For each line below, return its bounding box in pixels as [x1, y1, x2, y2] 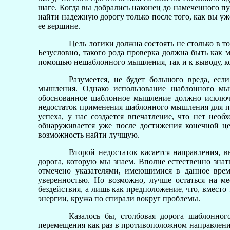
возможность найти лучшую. [38, 130, 140, 139]
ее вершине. [38, 22, 81, 30]
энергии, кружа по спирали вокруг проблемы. [38, 194, 201, 203]
